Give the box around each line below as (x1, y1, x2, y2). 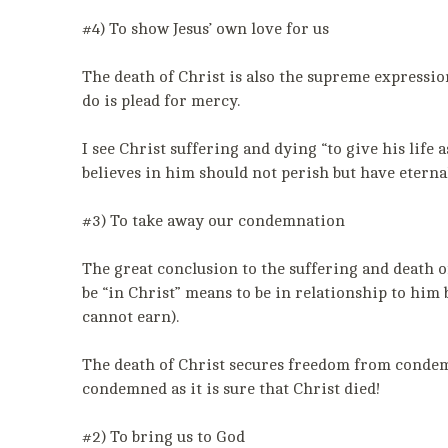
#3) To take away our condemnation (82, 212, 345, 230)
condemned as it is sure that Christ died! (82, 380, 380, 398)
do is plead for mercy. (82, 92, 240, 110)
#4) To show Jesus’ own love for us (82, 20, 329, 38)
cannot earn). (82, 308, 179, 326)
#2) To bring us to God (82, 428, 245, 446)
